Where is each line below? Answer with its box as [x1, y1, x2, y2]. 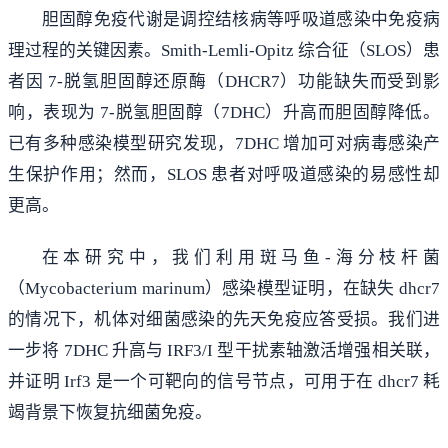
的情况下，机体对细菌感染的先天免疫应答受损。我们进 [8, 309, 440, 329]
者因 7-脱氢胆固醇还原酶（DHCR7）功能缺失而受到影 [8, 72, 440, 92]
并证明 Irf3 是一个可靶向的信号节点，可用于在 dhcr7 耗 [8, 371, 440, 391]
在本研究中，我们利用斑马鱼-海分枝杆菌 [41, 247, 440, 267]
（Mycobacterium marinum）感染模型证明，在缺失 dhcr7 [8, 278, 440, 298]
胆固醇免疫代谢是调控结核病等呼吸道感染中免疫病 [41, 10, 440, 30]
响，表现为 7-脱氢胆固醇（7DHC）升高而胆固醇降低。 [8, 103, 440, 123]
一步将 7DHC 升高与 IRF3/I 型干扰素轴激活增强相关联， [8, 340, 440, 360]
